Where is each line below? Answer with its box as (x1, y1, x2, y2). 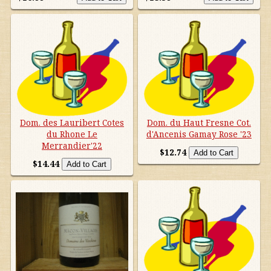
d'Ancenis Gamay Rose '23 (146, 128, 252, 140)
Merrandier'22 (42, 139, 103, 151)
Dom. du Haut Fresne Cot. (146, 116, 251, 128)
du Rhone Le (47, 128, 98, 140)
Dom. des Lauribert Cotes (20, 116, 125, 128)
